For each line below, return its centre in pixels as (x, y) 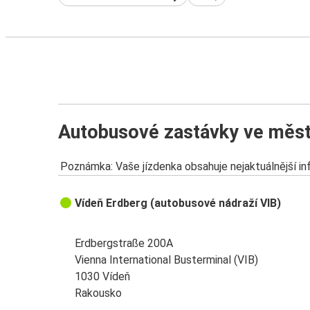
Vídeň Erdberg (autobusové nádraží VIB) (178, 203)
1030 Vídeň (103, 277)
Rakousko (99, 293)
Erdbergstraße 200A (124, 244)
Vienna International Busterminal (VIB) (167, 260)
